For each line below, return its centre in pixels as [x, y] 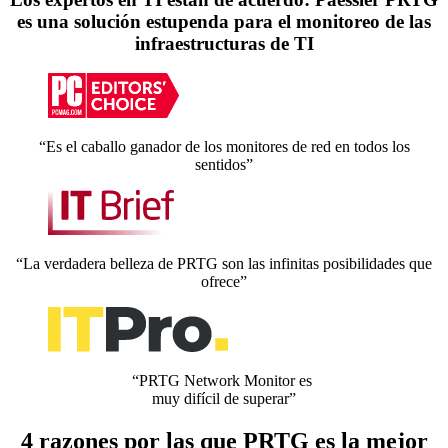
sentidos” [224, 165]
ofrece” [224, 282]
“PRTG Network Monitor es [224, 381]
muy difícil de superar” [224, 399]
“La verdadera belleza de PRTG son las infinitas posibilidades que [224, 264]
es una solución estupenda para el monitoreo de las [224, 21]
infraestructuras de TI [224, 43]
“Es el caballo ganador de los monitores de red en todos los [224, 147]
